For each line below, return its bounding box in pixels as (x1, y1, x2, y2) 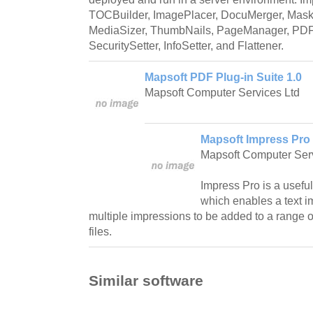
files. (89, 225, 112, 238)
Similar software (89, 272, 203, 289)
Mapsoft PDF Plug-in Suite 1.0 (145, 71, 302, 83)
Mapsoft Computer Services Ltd (145, 86, 300, 99)
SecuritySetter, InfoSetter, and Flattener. (89, 39, 284, 52)
